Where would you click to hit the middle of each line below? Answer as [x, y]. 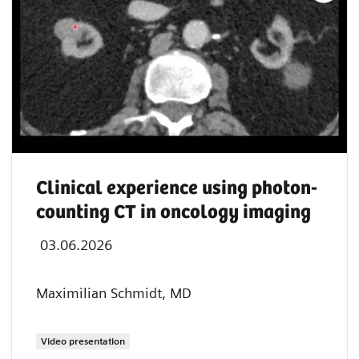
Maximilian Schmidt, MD [114, 293]
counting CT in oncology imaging [173, 213]
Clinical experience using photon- [177, 189]
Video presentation [83, 341]
